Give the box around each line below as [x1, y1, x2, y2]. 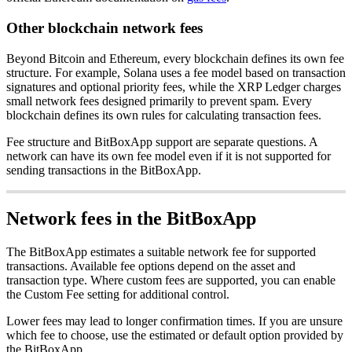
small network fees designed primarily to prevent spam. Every [6, 93, 312, 108]
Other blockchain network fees [6, 19, 203, 36]
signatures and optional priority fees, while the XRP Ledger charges [6, 79, 341, 93]
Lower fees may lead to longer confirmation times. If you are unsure [6, 314, 343, 328]
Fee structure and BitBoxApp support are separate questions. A [6, 134, 317, 148]
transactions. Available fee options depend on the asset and [6, 259, 295, 273]
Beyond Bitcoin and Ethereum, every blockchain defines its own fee [6, 51, 344, 65]
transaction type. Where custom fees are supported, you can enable [6, 273, 335, 288]
